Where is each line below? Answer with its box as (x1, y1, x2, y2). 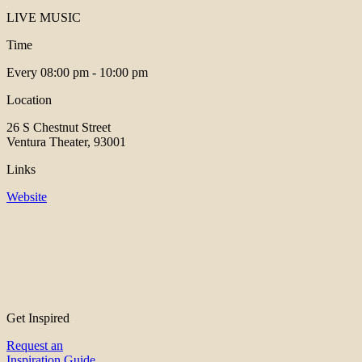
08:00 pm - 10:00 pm (40, 65, 148, 80)
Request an (6, 339, 63, 353)
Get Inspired (6, 311, 73, 326)
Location (6, 93, 52, 107)
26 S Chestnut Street (6, 120, 111, 135)
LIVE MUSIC (6, 11, 81, 25)
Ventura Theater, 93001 (6, 135, 126, 149)
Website (6, 190, 47, 204)
